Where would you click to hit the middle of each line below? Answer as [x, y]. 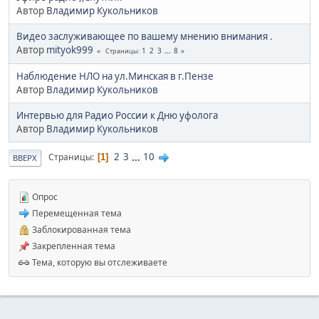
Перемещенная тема [76, 213]
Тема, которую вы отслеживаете [99, 262]
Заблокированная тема [80, 229]
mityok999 [70, 49]
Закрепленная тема [73, 246]
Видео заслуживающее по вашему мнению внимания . [145, 36]
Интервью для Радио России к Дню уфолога [117, 115]
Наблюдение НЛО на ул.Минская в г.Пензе [115, 76]
